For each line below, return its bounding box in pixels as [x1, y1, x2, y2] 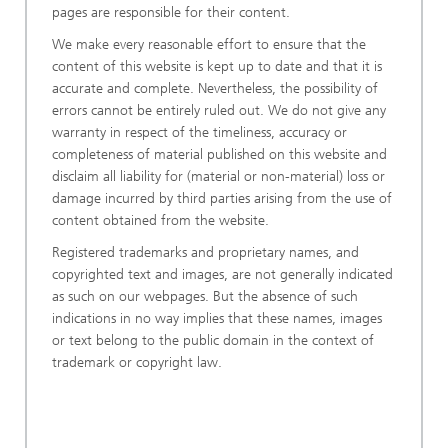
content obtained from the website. [52, 212, 269, 229]
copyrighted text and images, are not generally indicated [52, 266, 393, 283]
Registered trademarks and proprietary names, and [52, 244, 359, 261]
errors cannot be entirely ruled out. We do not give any [52, 102, 386, 119]
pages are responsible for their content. [52, 4, 290, 21]
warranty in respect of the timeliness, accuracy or [52, 124, 347, 141]
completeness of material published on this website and [52, 146, 387, 163]
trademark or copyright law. [52, 354, 222, 371]
